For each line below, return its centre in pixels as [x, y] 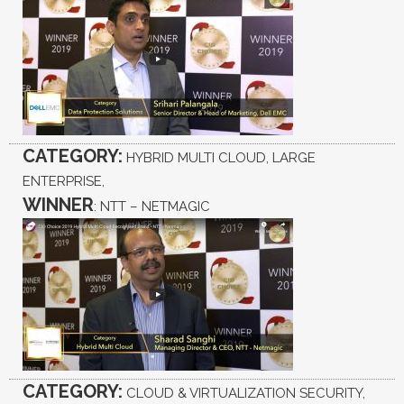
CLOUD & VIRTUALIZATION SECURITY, [244, 393]
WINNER [58, 204]
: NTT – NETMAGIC [152, 206]
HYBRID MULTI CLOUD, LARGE [219, 157]
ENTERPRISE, [64, 181]
